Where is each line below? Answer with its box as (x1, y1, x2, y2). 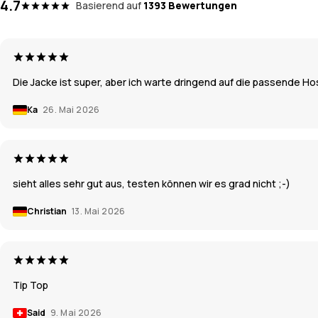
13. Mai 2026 (72, 204, 126, 217)
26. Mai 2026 (43, 103, 100, 116)
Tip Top (13, 278, 48, 292)
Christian (27, 204, 68, 217)
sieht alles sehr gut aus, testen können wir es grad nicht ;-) (13, 176, 290, 190)
